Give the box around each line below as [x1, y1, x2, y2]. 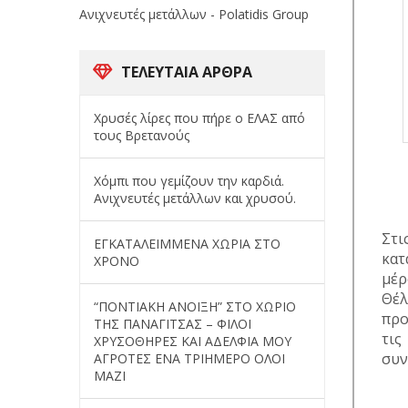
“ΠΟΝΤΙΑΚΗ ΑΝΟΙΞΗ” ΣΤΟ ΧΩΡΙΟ [94, 297, 296, 315]
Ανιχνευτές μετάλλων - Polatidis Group [79, 5, 309, 23]
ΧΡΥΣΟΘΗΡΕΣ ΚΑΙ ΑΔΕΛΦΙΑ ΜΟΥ [94, 331, 291, 350]
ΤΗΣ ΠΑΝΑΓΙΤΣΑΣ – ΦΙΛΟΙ [94, 314, 251, 332]
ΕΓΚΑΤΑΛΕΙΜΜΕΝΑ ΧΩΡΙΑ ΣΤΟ [94, 234, 280, 252]
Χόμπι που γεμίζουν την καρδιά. [94, 171, 284, 189]
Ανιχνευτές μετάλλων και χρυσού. [94, 189, 296, 207]
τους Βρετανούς [94, 126, 189, 144]
